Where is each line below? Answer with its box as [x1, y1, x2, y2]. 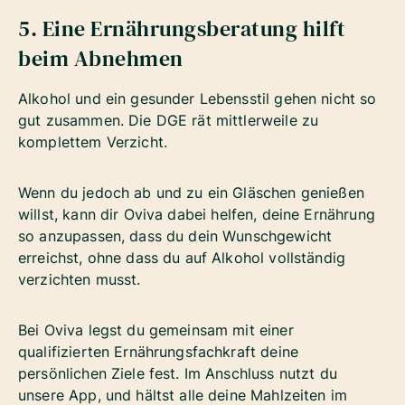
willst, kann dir [18, 204, 124, 223]
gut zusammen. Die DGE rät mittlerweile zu [18, 110, 319, 129]
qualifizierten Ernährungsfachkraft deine [18, 342, 298, 361]
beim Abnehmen [18, 42, 184, 73]
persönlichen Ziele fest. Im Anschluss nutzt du [18, 363, 337, 382]
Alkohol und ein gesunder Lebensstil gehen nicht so [18, 89, 377, 108]
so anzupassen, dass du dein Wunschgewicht [18, 226, 333, 245]
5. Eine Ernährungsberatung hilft [18, 13, 345, 43]
